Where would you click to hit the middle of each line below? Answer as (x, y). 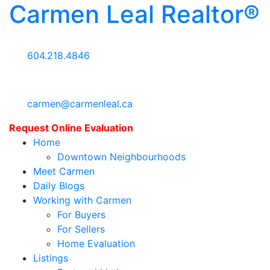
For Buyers (81, 215)
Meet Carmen (64, 171)
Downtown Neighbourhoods (121, 157)
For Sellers (81, 229)
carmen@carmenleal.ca (80, 104)
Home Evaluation (96, 243)
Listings (51, 258)
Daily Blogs (59, 186)
